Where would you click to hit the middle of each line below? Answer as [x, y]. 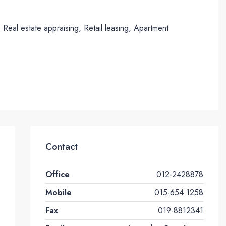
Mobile [58, 193]
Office [57, 175]
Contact [61, 147]
